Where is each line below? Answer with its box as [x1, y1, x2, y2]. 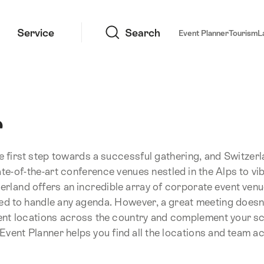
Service [17, 26, 54, 39]
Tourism [229, 29, 258, 38]
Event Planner [179, 29, 229, 38]
